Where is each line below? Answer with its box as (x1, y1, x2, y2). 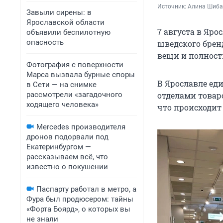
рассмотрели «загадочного (26, 90, 122, 99)
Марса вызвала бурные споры (26, 70, 135, 79)
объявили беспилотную (26, 28, 111, 37)
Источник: (157, 3, 188, 10)
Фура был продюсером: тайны (26, 195, 133, 204)
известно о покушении (26, 162, 108, 171)
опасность (26, 38, 64, 47)
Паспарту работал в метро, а (36, 185, 136, 194)
